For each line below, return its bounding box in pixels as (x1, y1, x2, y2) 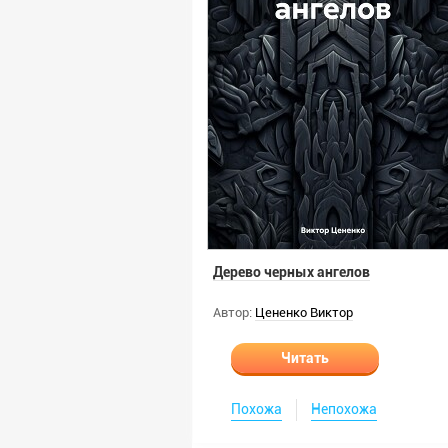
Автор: (213, 305, 252, 320)
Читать (281, 350, 329, 366)
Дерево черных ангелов (213, 264, 370, 280)
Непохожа (311, 401, 377, 417)
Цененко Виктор (255, 305, 353, 320)
